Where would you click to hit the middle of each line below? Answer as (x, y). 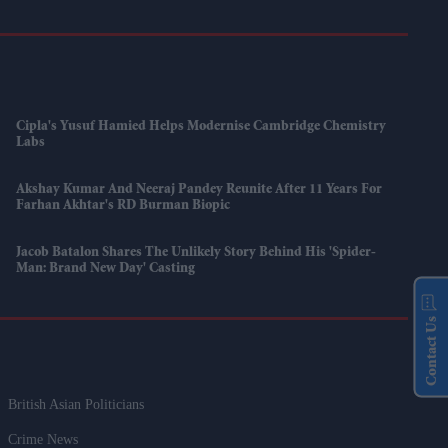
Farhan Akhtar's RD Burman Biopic (123, 205)
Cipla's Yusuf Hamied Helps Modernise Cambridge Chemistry (201, 126)
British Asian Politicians (76, 404)
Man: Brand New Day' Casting (106, 268)
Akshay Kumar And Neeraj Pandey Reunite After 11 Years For (199, 189)
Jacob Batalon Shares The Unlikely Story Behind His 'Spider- (196, 252)
